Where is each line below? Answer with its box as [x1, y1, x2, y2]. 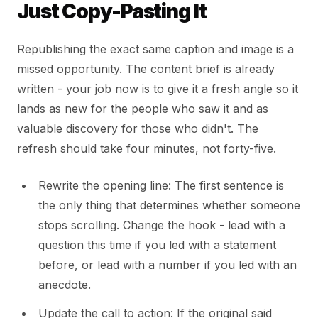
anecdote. [38, 278, 91, 292]
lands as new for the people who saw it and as [17, 102, 268, 116]
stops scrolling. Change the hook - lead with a [38, 218, 285, 233]
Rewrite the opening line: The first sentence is [38, 178, 284, 193]
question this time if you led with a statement [38, 238, 276, 253]
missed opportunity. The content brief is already [17, 62, 275, 77]
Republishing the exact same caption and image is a [17, 42, 294, 57]
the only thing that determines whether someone [38, 198, 300, 213]
